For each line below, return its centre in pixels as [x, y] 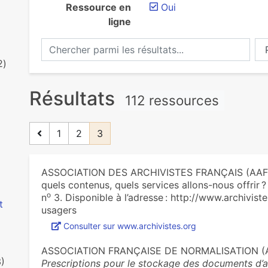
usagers [59, 210]
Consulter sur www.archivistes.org [130, 226]
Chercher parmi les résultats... [108, 45]
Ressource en [98, 7]
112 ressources [172, 100]
